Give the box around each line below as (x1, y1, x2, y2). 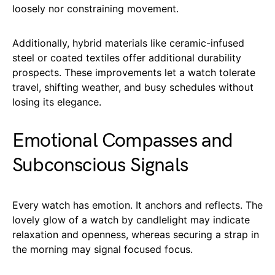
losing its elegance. (12, 95, 101, 108)
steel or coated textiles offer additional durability (12, 51, 241, 64)
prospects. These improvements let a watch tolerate (12, 66, 255, 79)
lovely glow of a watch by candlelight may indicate (12, 213, 250, 226)
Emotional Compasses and (12, 128, 233, 153)
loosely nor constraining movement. (12, 2, 179, 15)
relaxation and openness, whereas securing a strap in (12, 228, 259, 241)
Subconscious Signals (12, 153, 188, 177)
